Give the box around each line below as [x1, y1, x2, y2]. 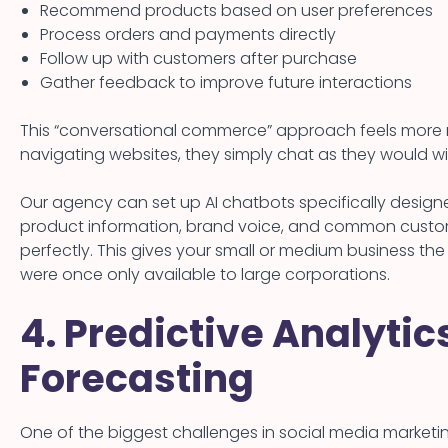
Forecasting [20, 352, 254, 406]
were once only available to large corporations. [20, 263, 390, 287]
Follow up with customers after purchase [40, 47, 357, 71]
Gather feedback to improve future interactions [40, 71, 412, 95]
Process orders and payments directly [40, 23, 336, 47]
